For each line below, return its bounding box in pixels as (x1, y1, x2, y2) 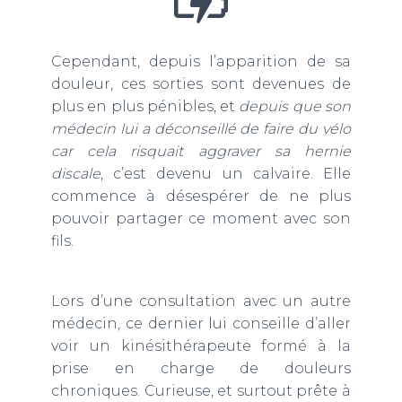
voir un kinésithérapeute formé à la (50, 336, 352, 354)
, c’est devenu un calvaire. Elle (100, 164, 352, 182)
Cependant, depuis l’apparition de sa (50, 52, 352, 70)
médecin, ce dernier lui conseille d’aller (50, 314, 352, 332)
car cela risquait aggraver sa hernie (50, 142, 352, 160)
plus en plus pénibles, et (50, 97, 240, 115)
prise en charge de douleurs (50, 359, 352, 377)
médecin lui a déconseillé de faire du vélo (50, 119, 352, 137)
